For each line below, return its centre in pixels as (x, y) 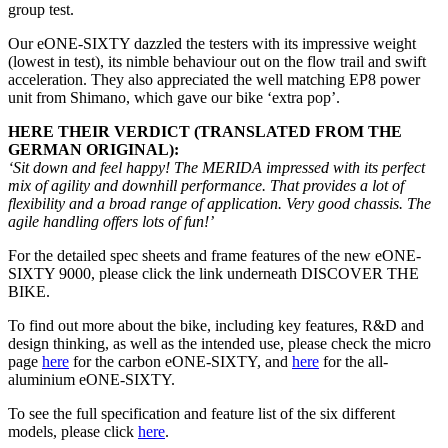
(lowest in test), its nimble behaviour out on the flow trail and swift (217, 62)
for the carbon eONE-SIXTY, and (180, 362)
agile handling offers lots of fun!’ (111, 222)
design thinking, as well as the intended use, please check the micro (219, 344)
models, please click (73, 432)
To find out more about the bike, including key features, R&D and (216, 326)
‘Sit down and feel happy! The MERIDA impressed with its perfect (216, 168)
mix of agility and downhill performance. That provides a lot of (206, 186)
